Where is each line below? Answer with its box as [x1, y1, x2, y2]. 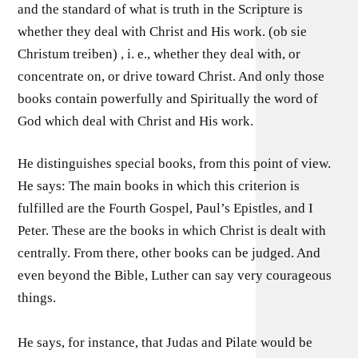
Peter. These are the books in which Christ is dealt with [18, 223, 327, 238]
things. [18, 290, 57, 305]
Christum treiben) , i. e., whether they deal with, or [18, 46, 301, 62]
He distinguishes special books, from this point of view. [18, 156, 332, 171]
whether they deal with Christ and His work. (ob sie [18, 23, 308, 39]
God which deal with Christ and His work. [18, 113, 254, 129]
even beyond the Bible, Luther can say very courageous [18, 268, 332, 283]
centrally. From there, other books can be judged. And [18, 245, 321, 261]
